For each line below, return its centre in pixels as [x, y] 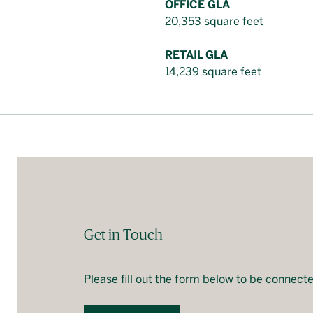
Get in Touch [123, 234]
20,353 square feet [214, 21]
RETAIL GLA [196, 55]
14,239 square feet [213, 72]
